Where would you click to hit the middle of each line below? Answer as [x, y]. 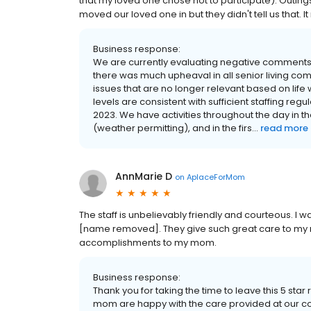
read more [284, 128]
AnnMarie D [144, 176]
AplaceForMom [216, 177]
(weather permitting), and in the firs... [176, 128]
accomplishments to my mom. [148, 243]
